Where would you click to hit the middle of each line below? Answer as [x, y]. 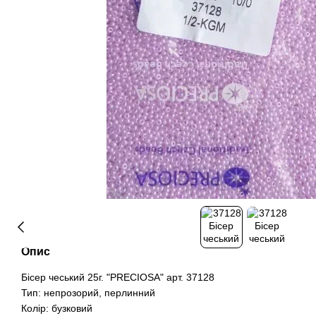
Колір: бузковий [57, 308]
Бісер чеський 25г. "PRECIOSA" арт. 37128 [118, 277]
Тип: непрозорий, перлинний [88, 293]
